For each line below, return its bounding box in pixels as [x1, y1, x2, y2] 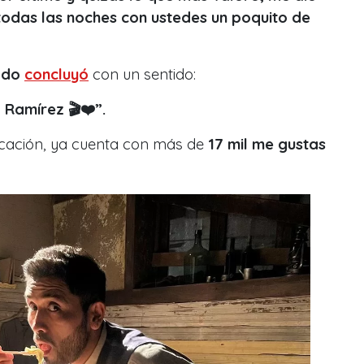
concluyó [24, 64, 89, 84]
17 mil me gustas [208, 134, 326, 154]
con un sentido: [89, 64, 200, 84]
